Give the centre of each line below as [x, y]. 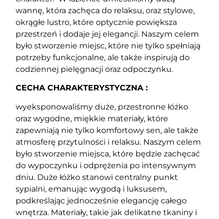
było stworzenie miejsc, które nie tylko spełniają [108, 46]
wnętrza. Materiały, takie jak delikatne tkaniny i [107, 212]
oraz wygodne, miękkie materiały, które [92, 118]
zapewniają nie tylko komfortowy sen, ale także [107, 130]
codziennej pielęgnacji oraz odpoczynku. [95, 69]
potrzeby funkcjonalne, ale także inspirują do [103, 58]
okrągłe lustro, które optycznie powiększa [97, 22]
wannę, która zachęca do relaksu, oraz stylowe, [105, 11]
